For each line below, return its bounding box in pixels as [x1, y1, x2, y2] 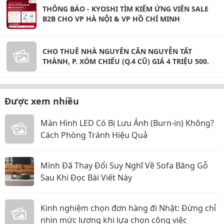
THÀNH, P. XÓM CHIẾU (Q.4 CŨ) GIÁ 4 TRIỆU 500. [42, 56, 209, 66]
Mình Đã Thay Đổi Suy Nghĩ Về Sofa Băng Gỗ [40, 160, 208, 171]
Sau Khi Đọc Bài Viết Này [40, 172, 132, 183]
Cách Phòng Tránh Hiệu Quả [40, 129, 147, 140]
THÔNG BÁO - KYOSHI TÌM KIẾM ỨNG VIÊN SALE [42, 4, 208, 13]
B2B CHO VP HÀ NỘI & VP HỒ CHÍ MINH [42, 14, 180, 23]
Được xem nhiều [4, 95, 79, 107]
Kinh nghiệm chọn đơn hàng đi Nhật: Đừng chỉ [40, 202, 216, 213]
